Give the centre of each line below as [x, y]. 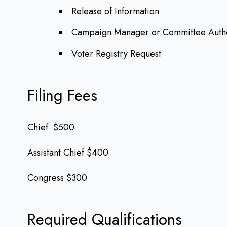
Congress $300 [57, 178]
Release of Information [115, 11]
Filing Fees [62, 96]
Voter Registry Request [118, 54]
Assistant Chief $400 [68, 153]
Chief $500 [51, 127]
